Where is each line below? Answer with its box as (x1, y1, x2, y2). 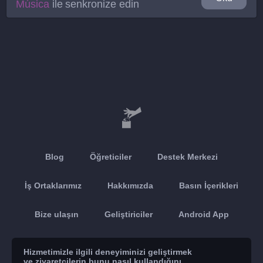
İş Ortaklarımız (25, 181, 82, 190)
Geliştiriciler (104, 210, 153, 219)
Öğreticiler (90, 152, 131, 161)
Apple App (110, 238, 153, 248)
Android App (178, 210, 229, 219)
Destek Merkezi (157, 152, 218, 161)
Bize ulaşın (34, 210, 79, 219)
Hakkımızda (107, 181, 153, 190)
